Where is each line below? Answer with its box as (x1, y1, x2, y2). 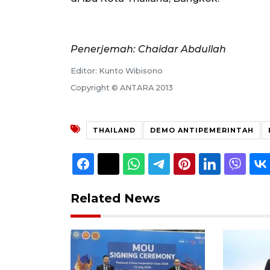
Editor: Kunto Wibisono (71, 66, 163, 75)
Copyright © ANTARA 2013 (71, 83, 173, 92)
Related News (71, 190, 160, 206)
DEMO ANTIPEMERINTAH (150, 125, 254, 134)
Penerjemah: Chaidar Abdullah (71, 43, 226, 55)
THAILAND (93, 125, 136, 134)
